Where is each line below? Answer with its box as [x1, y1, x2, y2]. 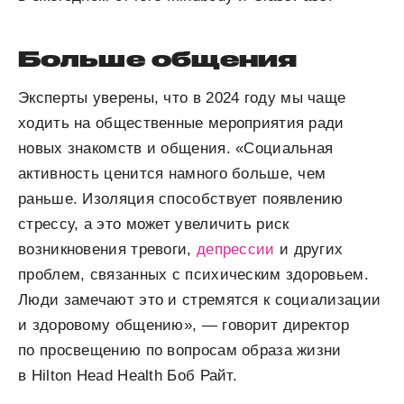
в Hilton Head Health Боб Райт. [18, 367, 238, 384]
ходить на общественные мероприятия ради [18, 115, 344, 132]
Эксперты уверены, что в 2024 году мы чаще [18, 89, 346, 106]
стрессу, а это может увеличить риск [18, 216, 289, 233]
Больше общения [18, 46, 298, 71]
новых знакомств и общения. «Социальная [18, 140, 334, 157]
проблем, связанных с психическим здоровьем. [18, 266, 369, 283]
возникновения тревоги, [18, 241, 197, 258]
